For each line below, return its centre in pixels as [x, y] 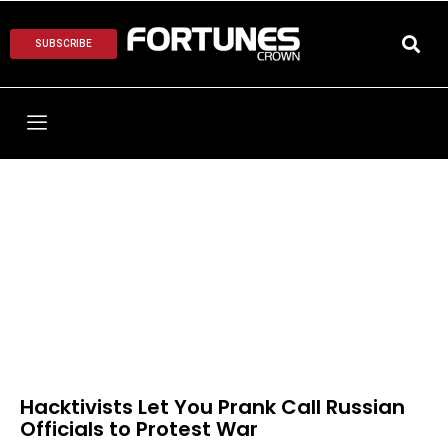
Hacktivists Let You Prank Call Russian [212, 407]
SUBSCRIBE [63, 44]
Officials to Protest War [139, 429]
